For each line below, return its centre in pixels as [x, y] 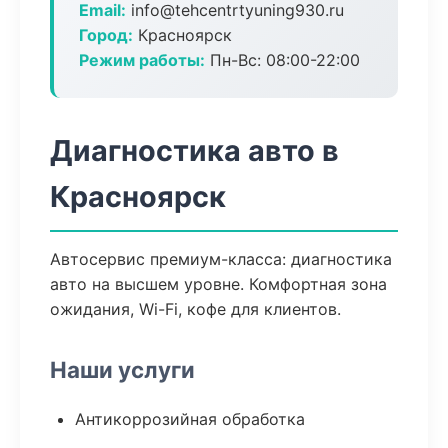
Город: [106, 35]
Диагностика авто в [194, 150]
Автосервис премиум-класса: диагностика [221, 259]
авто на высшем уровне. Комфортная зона [218, 284]
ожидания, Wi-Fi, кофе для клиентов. [195, 309]
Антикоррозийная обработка [190, 419]
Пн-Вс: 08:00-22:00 [282, 60]
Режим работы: [142, 60]
